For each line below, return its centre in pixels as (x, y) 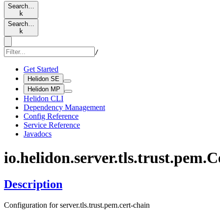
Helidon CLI (43, 98)
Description (33, 184)
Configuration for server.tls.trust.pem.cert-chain (77, 205)
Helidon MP (44, 89)
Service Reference (52, 125)
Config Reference (51, 116)
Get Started (41, 69)
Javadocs (38, 134)
